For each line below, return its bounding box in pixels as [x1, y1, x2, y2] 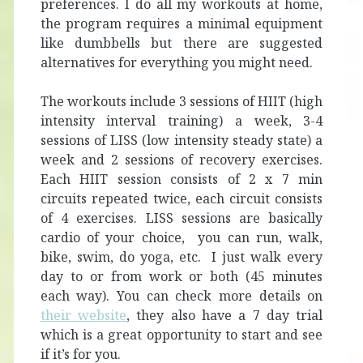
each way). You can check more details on [40, 286, 323, 305]
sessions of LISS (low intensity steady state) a [40, 130, 323, 149]
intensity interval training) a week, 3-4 [40, 111, 323, 130]
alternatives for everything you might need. [40, 53, 313, 71]
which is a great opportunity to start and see [40, 325, 323, 344]
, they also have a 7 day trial [126, 305, 323, 324]
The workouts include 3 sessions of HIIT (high [40, 92, 323, 110]
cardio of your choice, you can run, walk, [40, 228, 323, 246]
